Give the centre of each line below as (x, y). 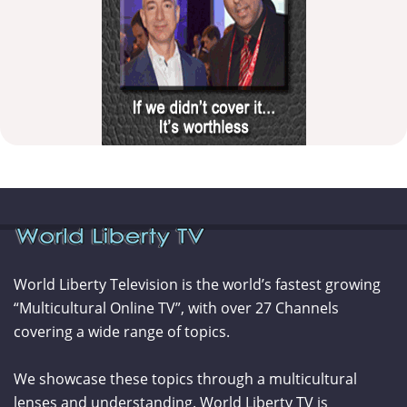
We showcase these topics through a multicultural (185, 378)
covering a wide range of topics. (122, 331)
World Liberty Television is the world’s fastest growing (197, 284)
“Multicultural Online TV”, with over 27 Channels (176, 308)
